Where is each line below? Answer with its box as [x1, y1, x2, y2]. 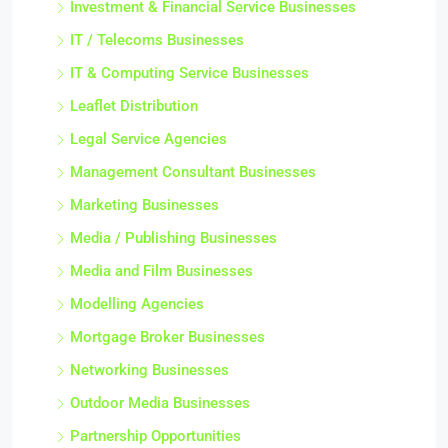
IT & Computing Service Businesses [70, 64, 309, 83]
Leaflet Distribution [70, 97, 198, 116]
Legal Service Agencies [70, 130, 227, 149]
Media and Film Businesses [70, 262, 253, 281]
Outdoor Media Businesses [70, 394, 250, 413]
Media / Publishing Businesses [70, 229, 277, 248]
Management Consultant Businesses [70, 163, 316, 182]
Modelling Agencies [70, 295, 204, 314]
